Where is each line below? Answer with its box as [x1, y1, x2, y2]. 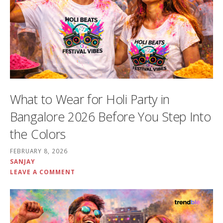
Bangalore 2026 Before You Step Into [10, 108, 211, 125]
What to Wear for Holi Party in [10, 90, 170, 108]
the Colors [10, 125, 66, 142]
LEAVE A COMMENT [10, 167, 75, 176]
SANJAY [10, 157, 35, 165]
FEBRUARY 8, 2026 [10, 146, 68, 155]
